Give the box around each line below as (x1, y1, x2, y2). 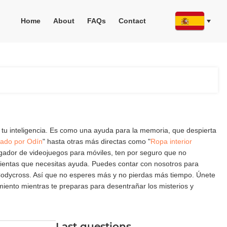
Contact (119, 17, 146, 25)
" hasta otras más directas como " (43, 137, 150, 145)
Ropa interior (150, 137, 192, 145)
